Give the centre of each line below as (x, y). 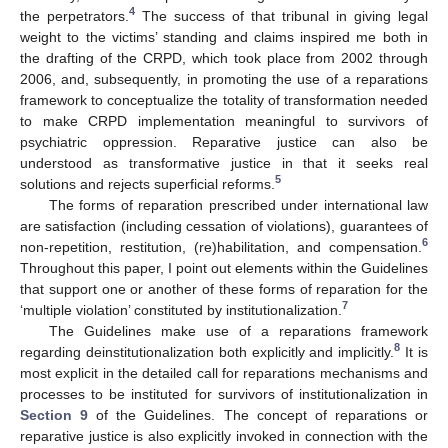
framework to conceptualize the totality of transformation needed (224, 99)
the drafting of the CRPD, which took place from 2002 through (224, 57)
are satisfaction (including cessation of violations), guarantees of (224, 225)
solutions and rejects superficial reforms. (147, 183)
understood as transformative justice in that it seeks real (224, 162)
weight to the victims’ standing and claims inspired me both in (224, 36)
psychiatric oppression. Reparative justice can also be (224, 141)
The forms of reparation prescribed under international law (238, 204)
